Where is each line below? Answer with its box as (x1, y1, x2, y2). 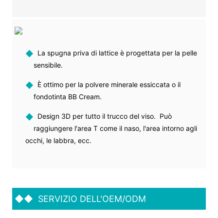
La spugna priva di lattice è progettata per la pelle (33, 48, 197, 57)
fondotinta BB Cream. (33, 92, 102, 101)
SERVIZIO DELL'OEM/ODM (36, 193, 146, 204)
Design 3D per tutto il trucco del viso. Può (33, 111, 172, 120)
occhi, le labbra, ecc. (25, 136, 91, 145)
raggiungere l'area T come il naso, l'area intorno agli (33, 124, 197, 132)
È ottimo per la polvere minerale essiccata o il (33, 80, 181, 89)
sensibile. (33, 60, 63, 69)
